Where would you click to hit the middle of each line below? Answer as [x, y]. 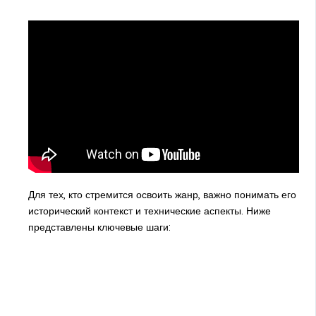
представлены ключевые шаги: [99, 227]
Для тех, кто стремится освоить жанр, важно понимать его [162, 194]
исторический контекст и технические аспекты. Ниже [149, 211]
